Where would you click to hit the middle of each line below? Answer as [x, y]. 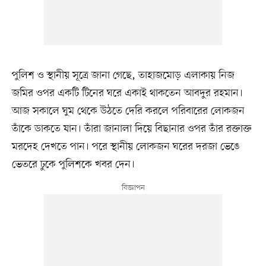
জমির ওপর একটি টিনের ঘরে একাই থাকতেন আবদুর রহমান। [127, 93]
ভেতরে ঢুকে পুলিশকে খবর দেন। [73, 164]
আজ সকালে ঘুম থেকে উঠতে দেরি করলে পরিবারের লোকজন [128, 111]
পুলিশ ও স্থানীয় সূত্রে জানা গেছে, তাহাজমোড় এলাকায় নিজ [123, 75]
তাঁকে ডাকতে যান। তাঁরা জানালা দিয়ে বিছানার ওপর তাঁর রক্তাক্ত [132, 129]
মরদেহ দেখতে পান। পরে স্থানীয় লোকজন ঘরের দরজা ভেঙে [125, 146]
